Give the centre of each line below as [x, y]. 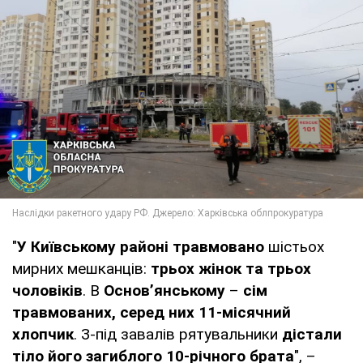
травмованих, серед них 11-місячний [152, 312]
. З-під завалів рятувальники [178, 334]
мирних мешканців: [81, 268]
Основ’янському [164, 290]
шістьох [294, 246]
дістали [312, 334]
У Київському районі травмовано [141, 246]
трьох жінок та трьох [231, 268]
